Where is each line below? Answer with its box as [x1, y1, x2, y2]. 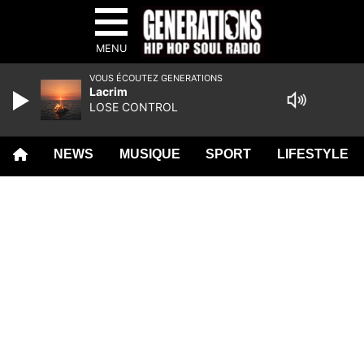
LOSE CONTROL [89, 100, 178, 114]
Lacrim [89, 84, 128, 98]
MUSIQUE [119, 147, 180, 161]
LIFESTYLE [277, 147, 349, 161]
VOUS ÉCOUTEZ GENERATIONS [89, 72, 223, 84]
